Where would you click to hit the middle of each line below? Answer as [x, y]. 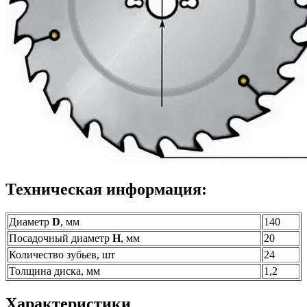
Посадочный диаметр [61, 238]
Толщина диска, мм [54, 271]
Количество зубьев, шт [62, 254]
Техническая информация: [106, 189]
